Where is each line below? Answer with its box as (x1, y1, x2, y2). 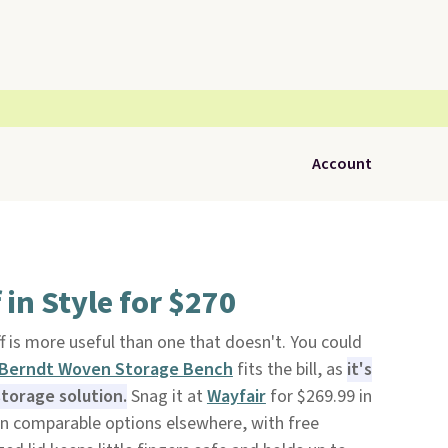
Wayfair (206, 384, 266, 409)
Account (312, 153, 372, 175)
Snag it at (126, 384, 207, 409)
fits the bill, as (232, 357, 347, 382)
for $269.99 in (265, 384, 372, 409)
